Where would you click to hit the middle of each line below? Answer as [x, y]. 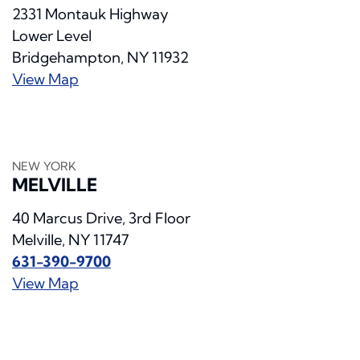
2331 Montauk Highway [90, 14]
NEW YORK [44, 167]
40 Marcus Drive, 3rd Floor [101, 219]
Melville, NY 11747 [71, 240]
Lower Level [52, 36]
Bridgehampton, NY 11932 [100, 58]
